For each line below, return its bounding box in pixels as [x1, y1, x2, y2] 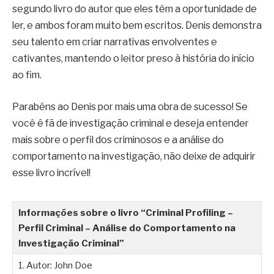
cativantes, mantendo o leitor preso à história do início [12, 53, 254, 65]
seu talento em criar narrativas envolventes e [12, 36, 217, 48]
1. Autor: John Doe [18, 259, 92, 271]
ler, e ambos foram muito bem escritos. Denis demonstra [12, 20, 262, 32]
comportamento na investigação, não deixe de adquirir [12, 150, 256, 162]
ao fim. [12, 69, 42, 81]
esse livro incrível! [12, 166, 91, 179]
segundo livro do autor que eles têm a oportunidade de [12, 3, 257, 15]
